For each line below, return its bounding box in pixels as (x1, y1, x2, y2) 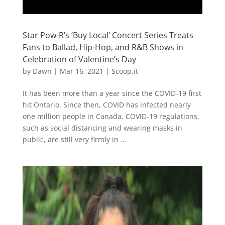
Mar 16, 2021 (59, 66, 103, 76)
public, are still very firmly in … (22, 135, 126, 144)
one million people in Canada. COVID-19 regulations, (22, 111, 199, 121)
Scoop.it (111, 66, 138, 76)
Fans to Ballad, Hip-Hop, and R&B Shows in (22, 42, 183, 53)
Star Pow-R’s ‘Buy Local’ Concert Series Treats (22, 30, 193, 41)
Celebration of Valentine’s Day (22, 54, 136, 65)
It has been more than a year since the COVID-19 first (22, 88, 201, 98)
